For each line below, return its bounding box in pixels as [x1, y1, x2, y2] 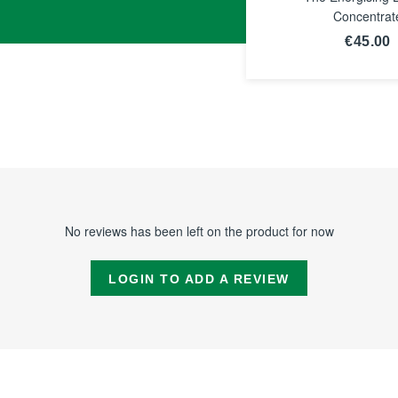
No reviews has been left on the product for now [64, 221, 334, 240]
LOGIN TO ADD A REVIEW [108, 271, 290, 286]
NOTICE [340, 78, 396, 93]
